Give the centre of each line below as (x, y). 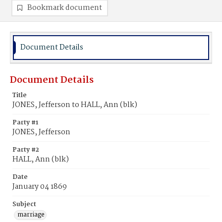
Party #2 (26, 150)
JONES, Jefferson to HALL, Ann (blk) (75, 105)
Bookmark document (65, 8)
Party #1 (25, 123)
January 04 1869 (40, 187)
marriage (31, 215)
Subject (24, 204)
